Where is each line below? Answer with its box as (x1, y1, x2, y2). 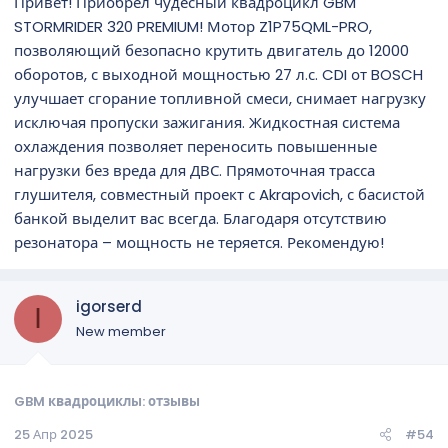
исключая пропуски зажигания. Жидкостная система (14, 111, 400, 133)
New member (76, 321, 166, 341)
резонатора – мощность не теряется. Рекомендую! (14, 231, 384, 253)
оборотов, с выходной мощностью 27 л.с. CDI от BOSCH (14, 63, 423, 85)
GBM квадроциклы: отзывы (14, 392, 200, 411)
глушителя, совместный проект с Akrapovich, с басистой (14, 183, 425, 205)
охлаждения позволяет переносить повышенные (14, 135, 377, 157)
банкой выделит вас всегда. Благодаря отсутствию (14, 207, 387, 229)
